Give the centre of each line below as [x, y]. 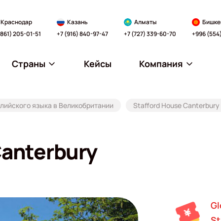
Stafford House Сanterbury [176, 105]
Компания [161, 63]
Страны [28, 63]
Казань [77, 22]
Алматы [145, 22]
